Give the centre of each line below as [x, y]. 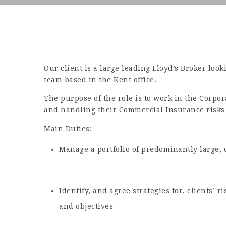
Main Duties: [68, 129]
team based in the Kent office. [100, 80]
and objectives [86, 206]
